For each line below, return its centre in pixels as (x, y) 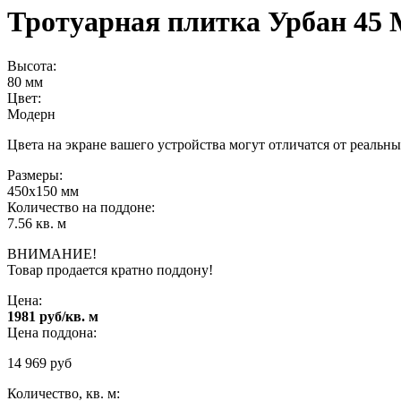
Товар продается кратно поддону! (110, 269)
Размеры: (35, 175)
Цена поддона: (52, 332)
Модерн (31, 114)
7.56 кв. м (37, 223)
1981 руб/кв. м (53, 316)
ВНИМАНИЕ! (52, 253)
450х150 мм (43, 191)
